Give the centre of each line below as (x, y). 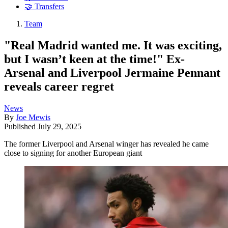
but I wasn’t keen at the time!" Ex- (94, 59)
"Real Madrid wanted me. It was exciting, (113, 45)
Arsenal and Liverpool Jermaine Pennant (112, 73)
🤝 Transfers (44, 7)
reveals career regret (59, 86)
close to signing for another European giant (73, 153)
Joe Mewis (33, 117)
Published (21, 126)
